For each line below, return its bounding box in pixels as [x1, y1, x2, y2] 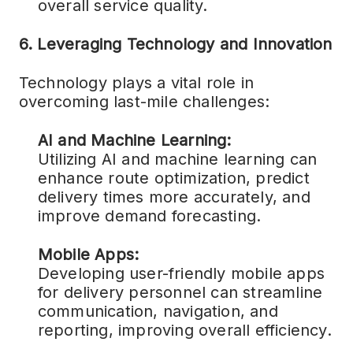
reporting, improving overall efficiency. [37, 321, 332, 340]
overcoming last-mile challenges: [18, 92, 270, 111]
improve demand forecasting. [37, 206, 262, 225]
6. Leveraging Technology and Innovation [18, 35, 333, 54]
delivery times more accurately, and [37, 188, 310, 206]
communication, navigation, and [37, 302, 278, 321]
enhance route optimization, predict [37, 169, 310, 188]
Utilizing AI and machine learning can [37, 150, 318, 169]
